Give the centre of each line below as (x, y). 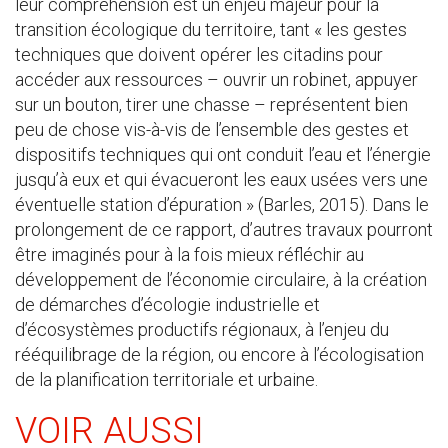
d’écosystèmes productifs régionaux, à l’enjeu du (202, 329)
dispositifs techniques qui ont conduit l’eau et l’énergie (223, 154)
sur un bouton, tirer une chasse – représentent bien (211, 104)
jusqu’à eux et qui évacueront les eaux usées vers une (221, 179)
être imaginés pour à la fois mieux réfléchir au (189, 254)
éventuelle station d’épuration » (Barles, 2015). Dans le (222, 204)
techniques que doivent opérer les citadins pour (199, 54)
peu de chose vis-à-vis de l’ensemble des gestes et (212, 129)
